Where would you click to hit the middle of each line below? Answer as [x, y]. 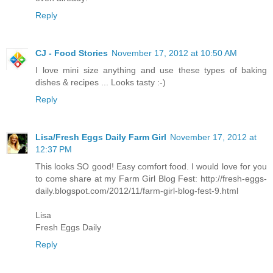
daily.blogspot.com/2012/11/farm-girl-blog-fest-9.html [137, 190]
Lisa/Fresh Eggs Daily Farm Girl [101, 137]
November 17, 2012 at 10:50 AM [174, 53]
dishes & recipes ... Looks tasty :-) [101, 82]
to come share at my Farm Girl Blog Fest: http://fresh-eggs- [151, 178]
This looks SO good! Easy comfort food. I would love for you [151, 166]
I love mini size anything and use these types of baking [151, 70]
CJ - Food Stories [72, 53]
